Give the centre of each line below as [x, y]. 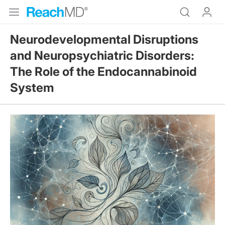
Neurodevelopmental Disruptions [104, 39]
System [32, 88]
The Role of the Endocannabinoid [103, 72]
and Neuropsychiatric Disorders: [102, 55]
